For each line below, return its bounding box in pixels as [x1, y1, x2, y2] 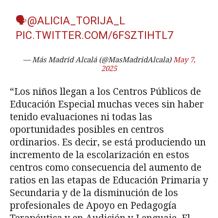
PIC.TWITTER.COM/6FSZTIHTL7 [16, 29, 174, 42]
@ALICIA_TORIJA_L [27, 15, 126, 27]
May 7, [173, 55, 196, 65]
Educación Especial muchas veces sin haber [10, 99, 204, 110]
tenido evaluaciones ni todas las [10, 111, 152, 123]
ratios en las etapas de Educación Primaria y [10, 175, 208, 186]
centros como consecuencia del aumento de [10, 162, 201, 174]
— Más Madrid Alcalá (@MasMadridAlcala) [22, 55, 173, 65]
